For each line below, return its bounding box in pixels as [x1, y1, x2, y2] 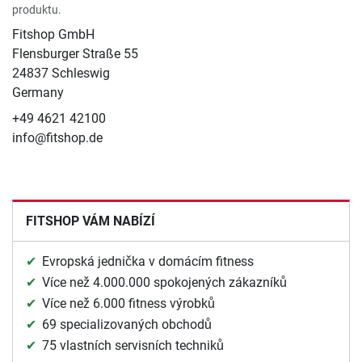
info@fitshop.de [12, 129, 103, 145]
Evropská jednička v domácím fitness [42, 253, 254, 269]
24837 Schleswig [12, 65, 110, 81]
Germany [12, 84, 64, 100]
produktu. [12, 2, 61, 16]
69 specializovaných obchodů [42, 316, 212, 332]
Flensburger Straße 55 [12, 45, 138, 61]
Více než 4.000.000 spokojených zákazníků [42, 274, 287, 290]
